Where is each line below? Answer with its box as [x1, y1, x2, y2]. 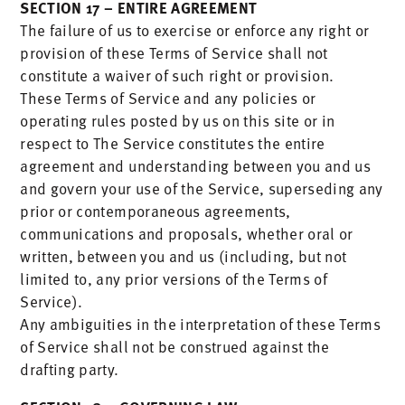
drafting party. [20, 357, 119, 381]
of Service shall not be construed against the [20, 334, 330, 358]
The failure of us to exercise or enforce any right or [20, 18, 370, 42]
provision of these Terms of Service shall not [20, 41, 328, 64]
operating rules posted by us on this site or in [20, 108, 335, 132]
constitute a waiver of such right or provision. [20, 63, 334, 87]
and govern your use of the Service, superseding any [20, 176, 383, 200]
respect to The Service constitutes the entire [20, 131, 325, 155]
